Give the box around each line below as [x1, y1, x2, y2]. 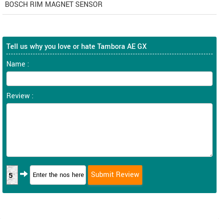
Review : [6, 90, 34, 101]
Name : [6, 59, 29, 69]
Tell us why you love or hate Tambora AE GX [6, 41, 147, 52]
